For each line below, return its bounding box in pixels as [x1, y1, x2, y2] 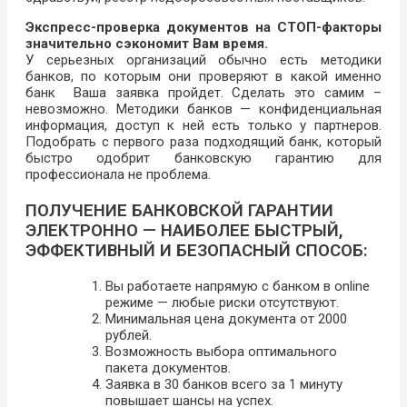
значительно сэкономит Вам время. [25, 35, 268, 53]
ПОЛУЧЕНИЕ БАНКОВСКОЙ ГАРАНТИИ [25, 201, 333, 222]
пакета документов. [105, 359, 231, 376]
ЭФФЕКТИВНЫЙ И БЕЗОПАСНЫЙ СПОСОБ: [25, 241, 368, 262]
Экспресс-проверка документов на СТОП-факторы [25, 19, 382, 36]
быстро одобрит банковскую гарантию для [25, 150, 382, 167]
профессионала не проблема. [25, 166, 211, 184]
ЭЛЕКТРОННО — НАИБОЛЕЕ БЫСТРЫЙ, [25, 221, 342, 242]
